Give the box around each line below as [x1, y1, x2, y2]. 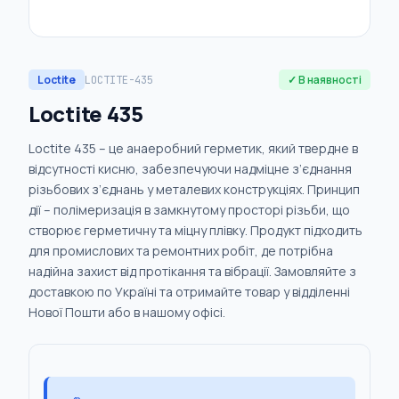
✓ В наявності [288, 72, 362, 87]
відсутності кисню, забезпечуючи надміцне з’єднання [28, 160, 352, 177]
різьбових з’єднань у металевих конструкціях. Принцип [28, 181, 360, 198]
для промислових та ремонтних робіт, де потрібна [28, 242, 333, 259]
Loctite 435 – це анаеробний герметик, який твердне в [28, 140, 358, 157]
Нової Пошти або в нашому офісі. [28, 304, 225, 321]
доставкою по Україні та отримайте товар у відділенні [28, 283, 350, 300]
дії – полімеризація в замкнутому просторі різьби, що [28, 201, 350, 218]
